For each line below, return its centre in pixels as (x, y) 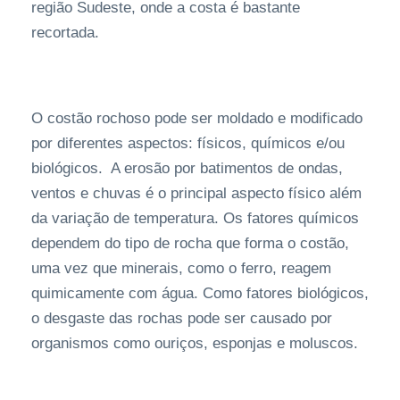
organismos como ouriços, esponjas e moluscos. (195, 344)
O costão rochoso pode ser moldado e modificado (197, 119)
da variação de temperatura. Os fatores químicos (195, 219)
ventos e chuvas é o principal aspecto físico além (196, 194)
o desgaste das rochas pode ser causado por (182, 319)
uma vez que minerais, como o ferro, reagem (181, 269)
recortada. (65, 33)
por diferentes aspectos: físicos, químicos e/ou (188, 144)
